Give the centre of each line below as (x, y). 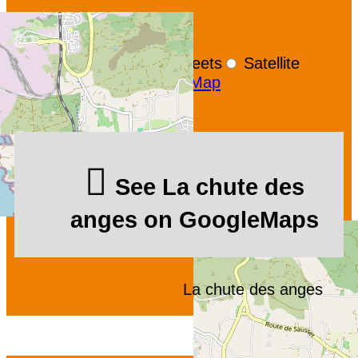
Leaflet (50, 82)
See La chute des (209, 187)
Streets (194, 62)
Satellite (269, 62)
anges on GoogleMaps (194, 220)
